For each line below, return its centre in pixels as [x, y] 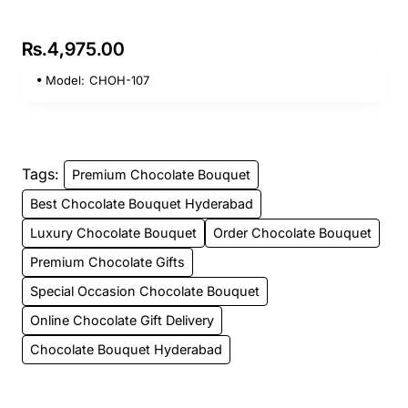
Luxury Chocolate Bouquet [113, 232]
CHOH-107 [120, 80]
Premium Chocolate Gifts [107, 261]
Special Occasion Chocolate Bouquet [145, 291]
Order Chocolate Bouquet [292, 232]
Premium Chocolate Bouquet [161, 174]
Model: [66, 80]
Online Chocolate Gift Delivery [122, 320]
